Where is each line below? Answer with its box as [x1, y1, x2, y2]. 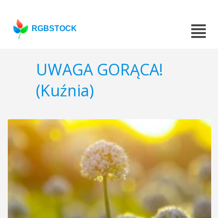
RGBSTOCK [32, 24, 77, 33]
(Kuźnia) [36, 80, 94, 101]
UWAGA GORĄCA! [36, 59, 163, 80]
